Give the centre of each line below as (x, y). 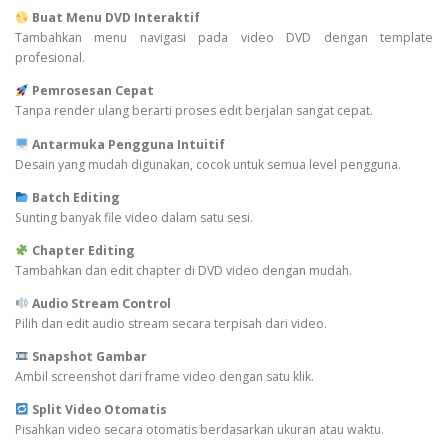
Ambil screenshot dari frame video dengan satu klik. (164, 377)
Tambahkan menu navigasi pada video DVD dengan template (224, 38)
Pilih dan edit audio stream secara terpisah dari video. (171, 323)
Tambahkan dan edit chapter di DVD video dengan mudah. (183, 270)
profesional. (50, 58)
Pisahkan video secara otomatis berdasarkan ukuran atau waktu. (199, 430)
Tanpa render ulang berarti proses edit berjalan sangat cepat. (194, 111)
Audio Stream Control (101, 303)
